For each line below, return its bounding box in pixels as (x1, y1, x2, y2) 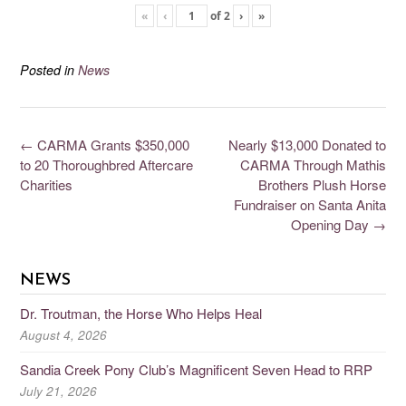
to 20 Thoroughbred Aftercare (20, 155, 193, 175)
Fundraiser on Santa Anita (234, 195, 386, 215)
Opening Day (291, 215, 372, 235)
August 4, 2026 (20, 325, 107, 343)
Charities (20, 175, 72, 195)
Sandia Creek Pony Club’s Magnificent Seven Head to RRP (20, 359, 372, 379)
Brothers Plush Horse (258, 175, 386, 195)
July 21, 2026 (20, 382, 97, 400)
